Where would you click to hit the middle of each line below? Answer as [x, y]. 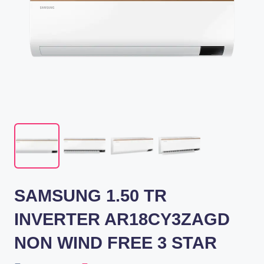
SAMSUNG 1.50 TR [90, 195]
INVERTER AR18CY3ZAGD [122, 219]
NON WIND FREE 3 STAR [115, 242]
